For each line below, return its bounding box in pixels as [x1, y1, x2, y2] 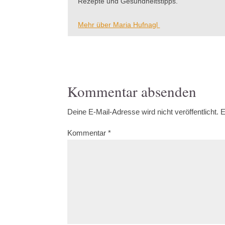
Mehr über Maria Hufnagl [78, 21, 160, 29]
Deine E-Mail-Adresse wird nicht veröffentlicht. [67, 107, 219, 116]
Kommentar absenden [67, 81, 197, 101]
